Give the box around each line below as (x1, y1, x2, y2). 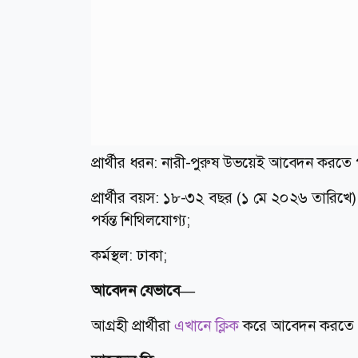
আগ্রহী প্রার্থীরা (91, 316, 174, 336)
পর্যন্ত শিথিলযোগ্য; (91, 210, 190, 231)
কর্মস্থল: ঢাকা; (91, 245, 167, 266)
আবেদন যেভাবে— (91, 280, 195, 301)
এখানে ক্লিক (174, 316, 243, 336)
